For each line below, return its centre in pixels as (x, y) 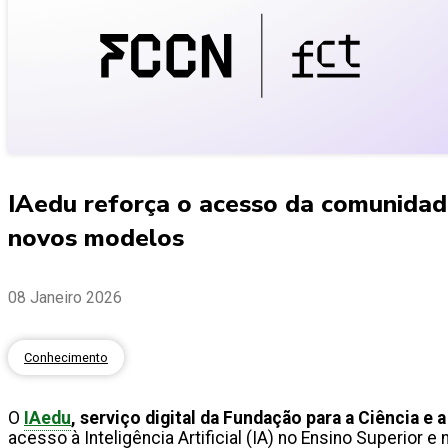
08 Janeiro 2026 (65, 297)
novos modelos (96, 238)
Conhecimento (66, 358)
